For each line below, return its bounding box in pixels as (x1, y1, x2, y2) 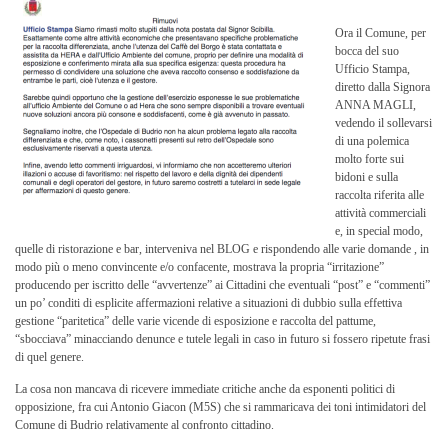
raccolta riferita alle (335, 188, 424, 202)
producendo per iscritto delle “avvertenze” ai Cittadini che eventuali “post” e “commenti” (15, 278, 430, 292)
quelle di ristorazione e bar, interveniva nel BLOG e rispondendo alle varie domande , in (15, 242, 429, 256)
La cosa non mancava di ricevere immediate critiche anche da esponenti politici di (15, 382, 395, 396)
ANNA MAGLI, (335, 98, 416, 112)
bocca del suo (335, 44, 399, 58)
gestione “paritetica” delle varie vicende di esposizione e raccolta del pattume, (15, 314, 376, 328)
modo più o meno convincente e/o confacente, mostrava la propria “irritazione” (15, 260, 384, 274)
